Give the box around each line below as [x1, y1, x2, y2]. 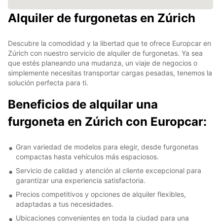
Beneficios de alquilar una [8, 97, 158, 111]
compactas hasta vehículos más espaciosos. [16, 152, 159, 161]
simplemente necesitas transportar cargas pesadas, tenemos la [8, 68, 212, 77]
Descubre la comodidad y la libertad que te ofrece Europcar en [8, 38, 211, 47]
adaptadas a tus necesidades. [16, 199, 113, 208]
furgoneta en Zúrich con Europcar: [8, 114, 207, 129]
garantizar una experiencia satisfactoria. [16, 176, 146, 184]
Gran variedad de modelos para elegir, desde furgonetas [16, 142, 198, 151]
